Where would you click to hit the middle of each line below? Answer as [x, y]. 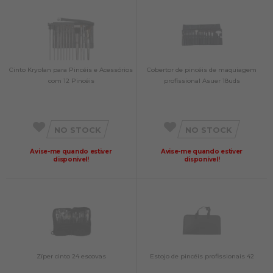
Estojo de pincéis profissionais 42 [202, 256]
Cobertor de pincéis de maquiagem [202, 69]
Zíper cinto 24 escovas [71, 256]
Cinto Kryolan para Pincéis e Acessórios [71, 69]
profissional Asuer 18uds [202, 80]
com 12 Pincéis [71, 80]
